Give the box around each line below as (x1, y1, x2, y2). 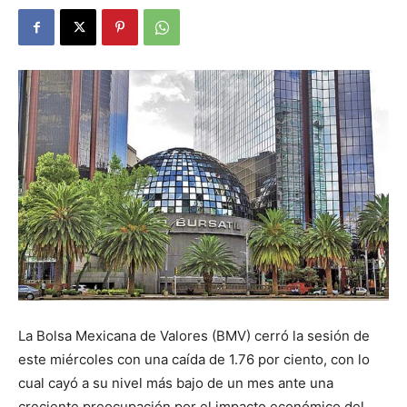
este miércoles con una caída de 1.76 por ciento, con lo (18, 350, 370, 368)
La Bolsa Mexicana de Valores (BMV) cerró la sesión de (18, 326, 370, 344)
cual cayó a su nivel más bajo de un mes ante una (18, 373, 333, 392)
